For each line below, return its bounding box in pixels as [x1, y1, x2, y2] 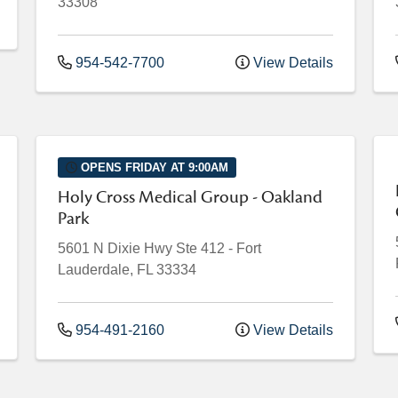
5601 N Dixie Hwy [58, 240, 172, 256]
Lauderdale [58, 261, 130, 277]
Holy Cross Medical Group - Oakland [58, 185, 322, 209]
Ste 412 [176, 240, 225, 256]
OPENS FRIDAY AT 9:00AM [76, 160, 228, 174]
